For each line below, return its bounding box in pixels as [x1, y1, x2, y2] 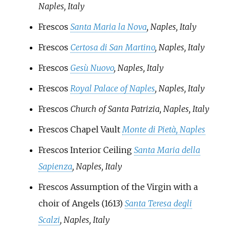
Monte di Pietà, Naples [122, 124, 205, 135]
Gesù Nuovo [70, 62, 114, 73]
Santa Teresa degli [124, 198, 192, 208]
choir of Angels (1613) [38, 198, 125, 208]
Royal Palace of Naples [70, 83, 155, 93]
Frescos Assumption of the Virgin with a [38, 181, 198, 192]
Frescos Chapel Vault [38, 124, 122, 135]
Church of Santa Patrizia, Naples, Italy [70, 103, 209, 114]
